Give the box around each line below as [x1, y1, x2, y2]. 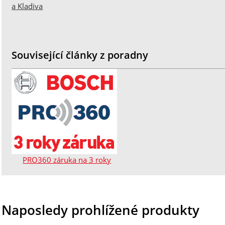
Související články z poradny [12, 48, 149, 62]
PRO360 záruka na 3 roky [23, 154, 111, 165]
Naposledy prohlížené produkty [2, 200, 200, 219]
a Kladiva [12, 1, 43, 12]
